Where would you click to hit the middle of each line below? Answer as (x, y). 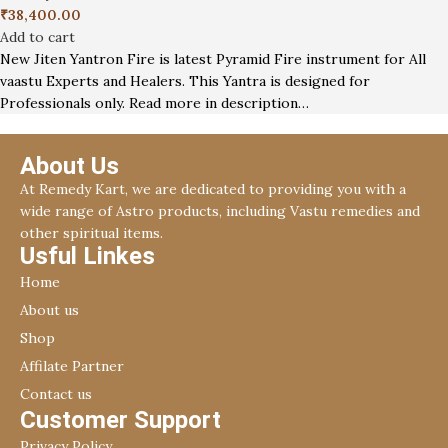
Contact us (56, 393)
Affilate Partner (72, 365)
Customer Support (120, 419)
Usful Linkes (87, 255)
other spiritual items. (93, 232)
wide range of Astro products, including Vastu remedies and (220, 210)
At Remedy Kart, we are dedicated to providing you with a (213, 188)
